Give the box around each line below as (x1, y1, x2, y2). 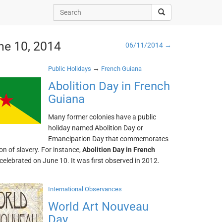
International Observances (48, 185, 122, 193)
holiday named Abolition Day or (48, 124, 144, 132)
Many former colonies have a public (48, 113, 157, 121)
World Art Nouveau (48, 200, 149, 214)
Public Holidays (48, 65, 92, 72)
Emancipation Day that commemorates (48, 135, 169, 143)
